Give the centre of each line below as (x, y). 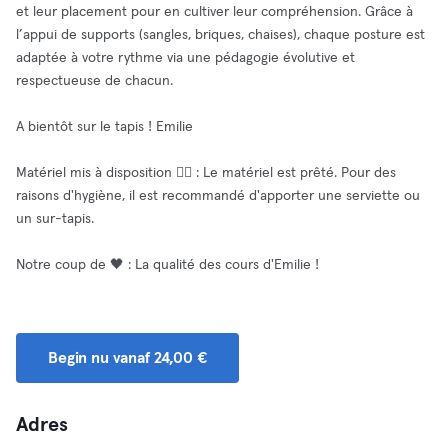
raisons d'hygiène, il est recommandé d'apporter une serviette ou (218, 196)
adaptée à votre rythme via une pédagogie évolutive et (185, 58)
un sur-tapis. (55, 219)
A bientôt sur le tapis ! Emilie (104, 127)
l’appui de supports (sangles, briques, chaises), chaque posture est (220, 35)
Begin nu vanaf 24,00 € (127, 358)
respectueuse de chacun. (94, 81)
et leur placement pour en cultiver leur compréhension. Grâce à (214, 12)
